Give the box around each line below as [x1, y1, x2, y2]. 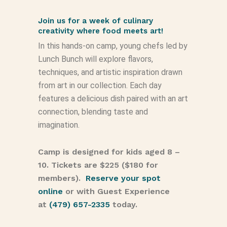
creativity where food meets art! [37, 26, 163, 35]
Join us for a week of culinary [37, 16, 153, 25]
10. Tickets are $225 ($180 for [37, 160, 158, 170]
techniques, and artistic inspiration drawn [37, 67, 182, 77]
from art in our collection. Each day [37, 80, 162, 90]
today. [109, 199, 140, 209]
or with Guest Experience [62, 186, 170, 196]
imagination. [37, 120, 80, 130]
